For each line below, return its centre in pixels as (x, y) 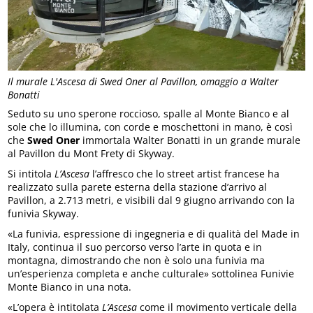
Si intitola (30, 174)
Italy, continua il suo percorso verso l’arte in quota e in (135, 247)
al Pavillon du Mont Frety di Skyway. (92, 154)
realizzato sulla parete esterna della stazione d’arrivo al (138, 187)
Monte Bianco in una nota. (70, 287)
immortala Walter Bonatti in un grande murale (190, 140)
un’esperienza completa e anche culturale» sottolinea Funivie (151, 274)
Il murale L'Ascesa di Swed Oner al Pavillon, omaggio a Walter (144, 81)
